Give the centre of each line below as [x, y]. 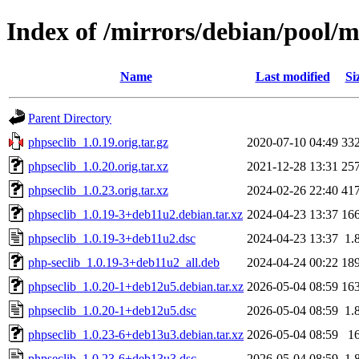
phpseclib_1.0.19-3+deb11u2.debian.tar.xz [135, 214]
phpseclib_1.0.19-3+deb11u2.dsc [112, 238]
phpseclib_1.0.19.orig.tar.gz [98, 142]
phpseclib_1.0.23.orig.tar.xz [98, 190]
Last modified [292, 76]
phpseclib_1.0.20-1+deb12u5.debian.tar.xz [136, 286]
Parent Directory [70, 118]
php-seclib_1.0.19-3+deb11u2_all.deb [124, 262]
